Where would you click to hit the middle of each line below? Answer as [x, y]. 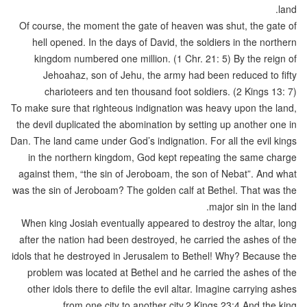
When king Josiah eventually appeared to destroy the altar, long [159, 222]
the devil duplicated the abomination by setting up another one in [157, 124]
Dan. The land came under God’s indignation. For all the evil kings [153, 140]
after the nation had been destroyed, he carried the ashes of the [158, 239]
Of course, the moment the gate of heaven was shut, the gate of [158, 25]
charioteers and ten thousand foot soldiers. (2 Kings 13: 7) [171, 91]
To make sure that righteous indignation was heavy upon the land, [154, 107]
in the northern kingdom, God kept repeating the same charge [162, 157]
